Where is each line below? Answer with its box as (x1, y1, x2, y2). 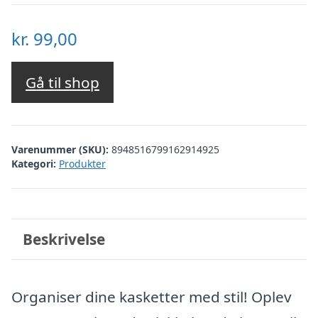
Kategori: (11, 156, 56, 170)
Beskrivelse (22, 229, 105, 249)
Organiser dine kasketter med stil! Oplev (11, 287, 292, 307)
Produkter (59, 156, 106, 170)
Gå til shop (26, 72, 99, 93)
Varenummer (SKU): (11, 142, 111, 156)
